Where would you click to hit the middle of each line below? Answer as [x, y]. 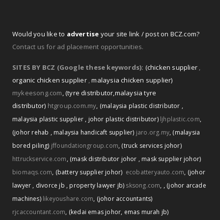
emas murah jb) [146, 212]
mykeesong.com [37, 93]
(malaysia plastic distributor [140, 106]
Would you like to [40, 34]
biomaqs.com [32, 172]
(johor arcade [186, 185]
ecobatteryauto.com [155, 172]
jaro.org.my [153, 132]
